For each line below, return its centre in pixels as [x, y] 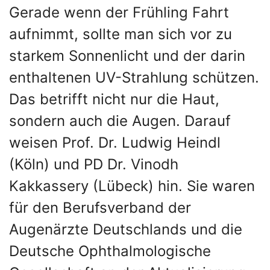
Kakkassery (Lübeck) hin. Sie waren [132, 186]
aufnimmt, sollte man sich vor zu [121, 34]
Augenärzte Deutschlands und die [126, 229]
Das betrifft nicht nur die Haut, [114, 99]
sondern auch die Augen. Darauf [120, 121]
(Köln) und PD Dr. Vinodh [94, 164]
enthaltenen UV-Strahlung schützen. [134, 77]
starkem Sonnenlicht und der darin [127, 56]
